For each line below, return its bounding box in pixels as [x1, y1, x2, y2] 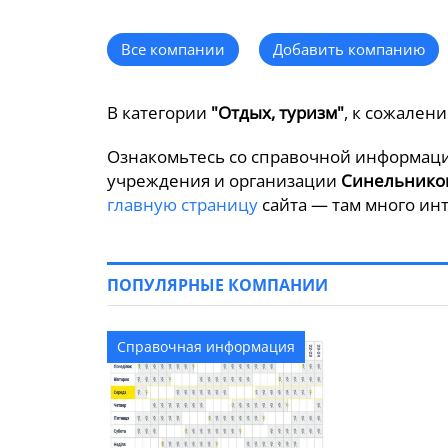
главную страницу [107, 193, 258, 216]
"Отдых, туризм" [211, 101, 344, 124]
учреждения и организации [107, 169, 341, 192]
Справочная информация [117, 337, 295, 356]
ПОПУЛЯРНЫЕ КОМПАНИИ [107, 274, 328, 296]
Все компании [121, 39, 225, 59]
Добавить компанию [273, 39, 425, 59]
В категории [107, 101, 211, 124]
